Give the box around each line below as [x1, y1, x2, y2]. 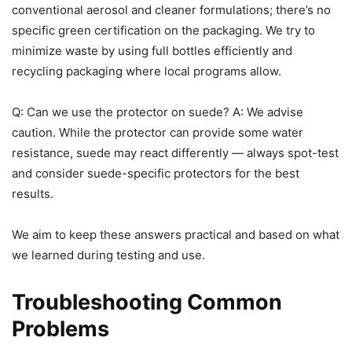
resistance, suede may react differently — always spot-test [12, 145, 339, 161]
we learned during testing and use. [12, 247, 205, 263]
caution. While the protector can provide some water [12, 125, 303, 141]
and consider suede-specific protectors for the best [12, 166, 299, 181]
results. [12, 186, 53, 202]
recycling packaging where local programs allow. [12, 64, 281, 79]
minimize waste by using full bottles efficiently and [12, 43, 292, 59]
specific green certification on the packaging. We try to [12, 23, 315, 38]
